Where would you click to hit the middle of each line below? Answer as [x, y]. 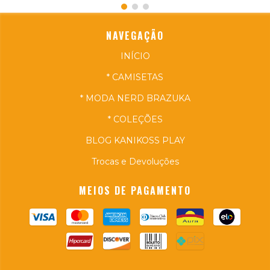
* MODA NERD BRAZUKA [135, 99]
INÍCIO [135, 56]
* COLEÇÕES [135, 120]
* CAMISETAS [135, 77]
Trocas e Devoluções [135, 162]
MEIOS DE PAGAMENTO [135, 191]
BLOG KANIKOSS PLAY [135, 141]
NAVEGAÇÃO [135, 36]
